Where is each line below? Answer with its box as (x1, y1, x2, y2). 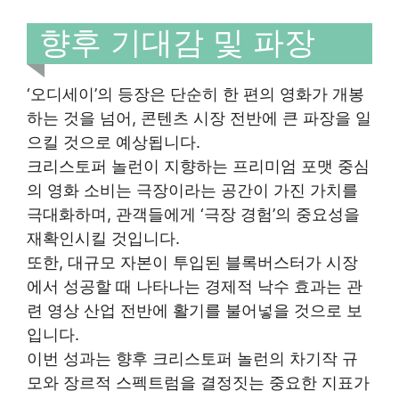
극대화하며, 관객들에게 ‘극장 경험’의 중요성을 (27, 204, 360, 224)
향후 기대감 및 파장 (39, 23, 315, 61)
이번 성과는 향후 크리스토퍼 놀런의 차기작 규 (27, 348, 358, 368)
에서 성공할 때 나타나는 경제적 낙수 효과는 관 (27, 276, 362, 296)
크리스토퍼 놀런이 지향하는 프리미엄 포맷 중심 (27, 156, 370, 175)
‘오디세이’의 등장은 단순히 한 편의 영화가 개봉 (27, 84, 364, 103)
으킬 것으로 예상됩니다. (27, 132, 200, 151)
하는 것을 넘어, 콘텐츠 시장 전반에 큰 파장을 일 (27, 108, 371, 127)
